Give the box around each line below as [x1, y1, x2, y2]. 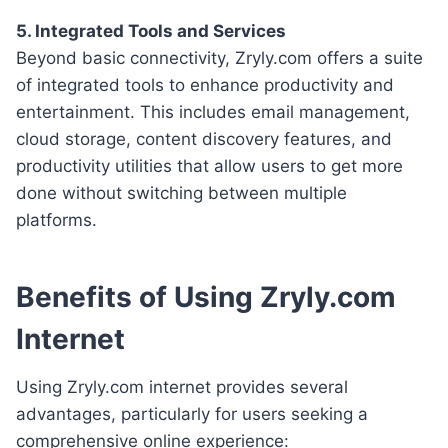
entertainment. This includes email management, [16, 101, 410, 122]
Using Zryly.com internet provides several [16, 376, 348, 397]
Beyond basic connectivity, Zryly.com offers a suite [16, 47, 423, 68]
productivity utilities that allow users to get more [16, 155, 403, 176]
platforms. [16, 209, 97, 230]
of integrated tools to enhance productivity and [16, 74, 394, 95]
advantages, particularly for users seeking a [16, 403, 368, 424]
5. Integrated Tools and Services [16, 20, 286, 41]
